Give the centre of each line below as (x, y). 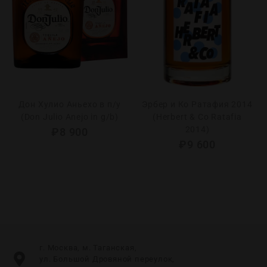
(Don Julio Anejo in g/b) (70, 117)
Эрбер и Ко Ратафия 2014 (197, 104)
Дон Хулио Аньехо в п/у (70, 104)
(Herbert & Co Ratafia (197, 117)
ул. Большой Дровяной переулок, (107, 259)
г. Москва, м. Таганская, (88, 248)
